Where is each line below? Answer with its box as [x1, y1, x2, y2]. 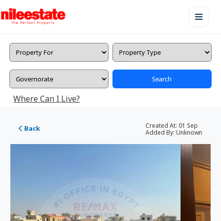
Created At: [145, 121, 177, 130]
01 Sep [177, 121, 198, 130]
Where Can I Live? [13, 93, 80, 104]
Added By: [145, 128, 175, 137]
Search [152, 74, 172, 83]
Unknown [176, 128, 202, 137]
